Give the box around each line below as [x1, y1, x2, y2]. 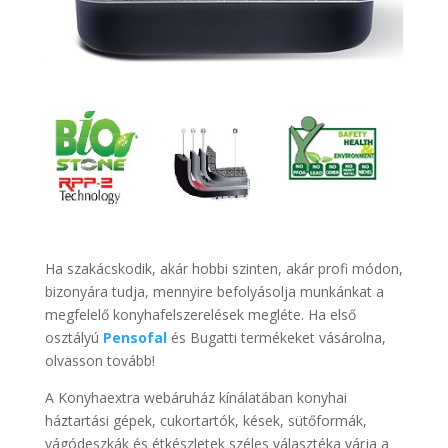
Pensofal [102, 328, 167, 348]
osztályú [44, 328, 103, 348]
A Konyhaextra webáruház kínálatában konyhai [44, 388, 347, 408]
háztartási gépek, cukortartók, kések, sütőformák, [44, 411, 367, 431]
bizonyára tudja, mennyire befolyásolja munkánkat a [44, 282, 384, 302]
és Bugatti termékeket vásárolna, [170, 328, 386, 348]
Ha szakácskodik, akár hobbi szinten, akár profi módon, [44, 259, 403, 279]
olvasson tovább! [44, 351, 155, 371]
